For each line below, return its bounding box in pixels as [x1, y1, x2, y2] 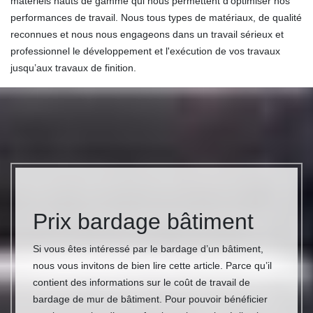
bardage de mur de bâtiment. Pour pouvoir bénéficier [33, 293, 268, 305]
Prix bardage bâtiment [33, 209, 254, 235]
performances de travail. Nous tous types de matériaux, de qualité [10, 12, 302, 24]
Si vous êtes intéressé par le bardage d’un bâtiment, [33, 243, 263, 255]
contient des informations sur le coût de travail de [33, 277, 250, 289]
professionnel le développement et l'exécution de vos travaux [10, 45, 280, 57]
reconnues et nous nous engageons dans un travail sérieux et [10, 29, 284, 41]
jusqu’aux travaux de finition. [10, 62, 136, 74]
